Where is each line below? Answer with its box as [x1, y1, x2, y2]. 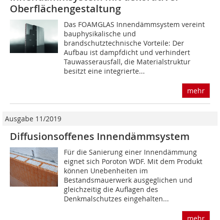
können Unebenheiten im [64, 166, 148, 176]
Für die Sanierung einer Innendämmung [64, 147, 197, 157]
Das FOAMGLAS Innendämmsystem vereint [64, 20, 205, 29]
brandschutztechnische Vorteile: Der [64, 38, 185, 48]
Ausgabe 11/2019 [5, 114, 61, 124]
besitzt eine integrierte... [64, 66, 145, 76]
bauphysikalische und [64, 29, 137, 39]
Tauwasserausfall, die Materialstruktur [64, 57, 191, 67]
